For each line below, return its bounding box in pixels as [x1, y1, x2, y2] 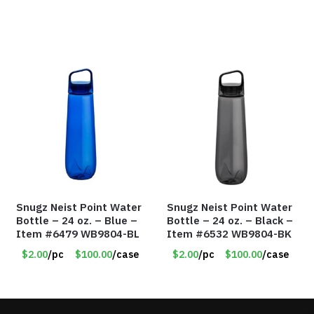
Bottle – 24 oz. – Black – [167, 213, 294, 227]
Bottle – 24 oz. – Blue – [16, 213, 138, 227]
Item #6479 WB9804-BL [16, 226, 140, 240]
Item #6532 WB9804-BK [167, 226, 292, 240]
